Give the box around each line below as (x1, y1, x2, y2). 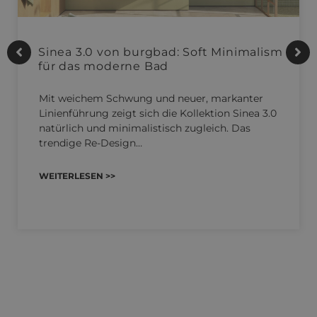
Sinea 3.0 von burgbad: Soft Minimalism (38, 45, 283, 59)
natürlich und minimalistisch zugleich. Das (39, 122, 250, 135)
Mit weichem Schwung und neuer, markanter (39, 92, 263, 105)
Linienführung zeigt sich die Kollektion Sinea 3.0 (39, 107, 277, 120)
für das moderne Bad (38, 59, 169, 74)
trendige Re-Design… (39, 137, 142, 150)
